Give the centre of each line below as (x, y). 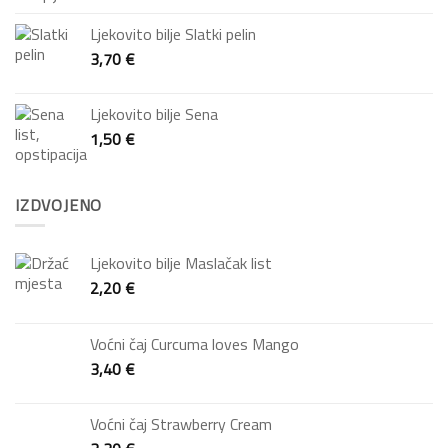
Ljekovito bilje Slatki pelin (173, 34)
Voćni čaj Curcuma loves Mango (194, 343)
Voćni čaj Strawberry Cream (181, 423)
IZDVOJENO (59, 205)
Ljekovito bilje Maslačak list (181, 262)
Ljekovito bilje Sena (154, 114)
